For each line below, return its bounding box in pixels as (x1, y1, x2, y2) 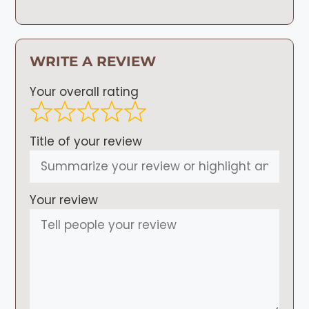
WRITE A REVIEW (30, 53, 157, 70)
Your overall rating (30, 83, 139, 101)
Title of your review (30, 132, 143, 150)
